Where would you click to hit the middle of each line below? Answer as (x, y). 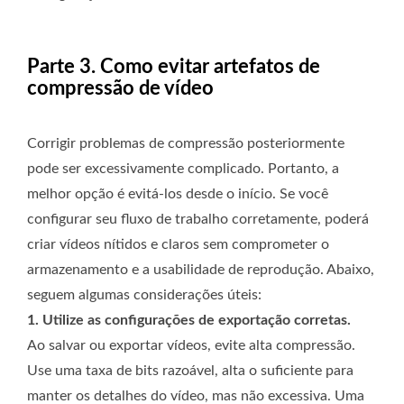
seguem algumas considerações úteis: (144, 294)
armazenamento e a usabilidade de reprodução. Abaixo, (201, 269)
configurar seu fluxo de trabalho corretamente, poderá (198, 219)
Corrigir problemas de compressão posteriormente (186, 143)
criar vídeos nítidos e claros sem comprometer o (178, 244)
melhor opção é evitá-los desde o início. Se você (178, 193)
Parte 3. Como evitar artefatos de (174, 66)
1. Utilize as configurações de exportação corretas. (189, 320)
